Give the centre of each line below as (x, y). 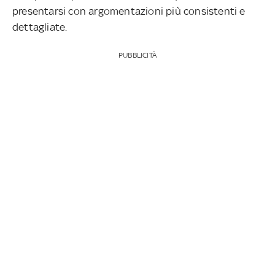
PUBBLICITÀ (137, 55)
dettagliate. (41, 27)
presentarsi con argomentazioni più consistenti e (129, 11)
